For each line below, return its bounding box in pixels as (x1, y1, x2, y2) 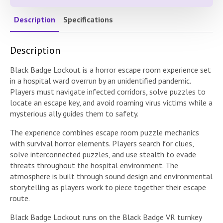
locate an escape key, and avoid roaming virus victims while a (10, 98, 213, 108)
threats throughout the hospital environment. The (10, 160, 178, 171)
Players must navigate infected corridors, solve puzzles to (10, 87, 206, 97)
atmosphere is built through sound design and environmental (10, 171, 213, 182)
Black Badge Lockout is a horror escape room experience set (10, 65, 211, 75)
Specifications (63, 14, 113, 25)
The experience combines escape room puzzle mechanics (10, 127, 199, 138)
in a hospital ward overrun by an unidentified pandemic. (10, 76, 191, 86)
